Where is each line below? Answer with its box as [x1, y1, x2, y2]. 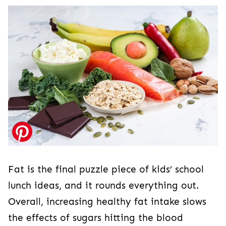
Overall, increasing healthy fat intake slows [8, 196, 206, 208]
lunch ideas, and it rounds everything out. [8, 180, 199, 192]
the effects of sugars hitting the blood [8, 212, 183, 224]
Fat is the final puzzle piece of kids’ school [8, 164, 204, 176]
